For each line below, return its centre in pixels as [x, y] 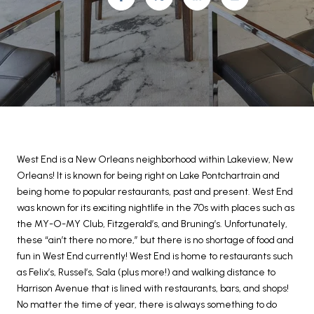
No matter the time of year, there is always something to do [147, 305]
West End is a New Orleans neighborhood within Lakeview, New [155, 159]
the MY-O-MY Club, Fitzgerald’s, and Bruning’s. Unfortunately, [152, 224]
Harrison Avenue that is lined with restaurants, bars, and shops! [153, 288]
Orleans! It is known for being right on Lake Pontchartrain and [148, 176]
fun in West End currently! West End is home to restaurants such [155, 256]
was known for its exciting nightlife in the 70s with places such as [156, 208]
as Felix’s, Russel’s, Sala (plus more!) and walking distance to [146, 272]
